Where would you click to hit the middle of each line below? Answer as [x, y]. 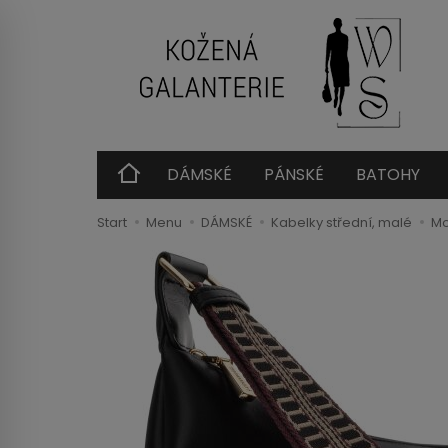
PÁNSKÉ [294, 174]
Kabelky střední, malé [341, 222]
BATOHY [388, 174]
